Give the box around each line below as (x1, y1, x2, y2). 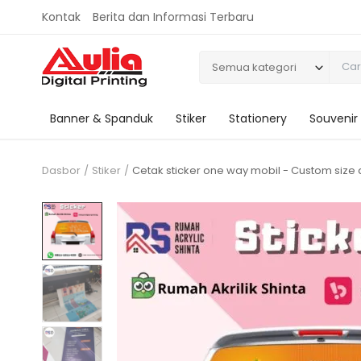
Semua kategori (212, 59, 297, 75)
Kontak (42, 9, 81, 25)
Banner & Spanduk (50, 110, 153, 127)
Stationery (229, 110, 287, 127)
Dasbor (42, 163, 81, 178)
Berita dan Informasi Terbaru (93, 9, 254, 25)
